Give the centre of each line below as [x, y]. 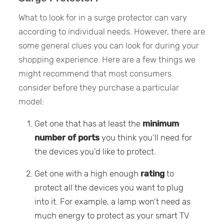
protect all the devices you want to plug [109, 188]
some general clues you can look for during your [109, 46]
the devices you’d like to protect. [95, 152]
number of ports [67, 138]
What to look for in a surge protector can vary [103, 18]
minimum [161, 124]
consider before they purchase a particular [99, 88]
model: [31, 102]
